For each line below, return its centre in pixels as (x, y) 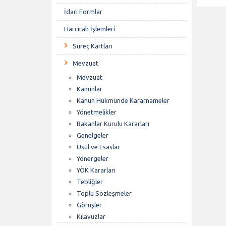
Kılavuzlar (91, 216)
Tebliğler (90, 182)
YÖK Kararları (96, 170)
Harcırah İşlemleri (90, 29)
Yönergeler (93, 158)
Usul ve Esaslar (98, 147)
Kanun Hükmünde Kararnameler (123, 100)
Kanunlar (90, 89)
